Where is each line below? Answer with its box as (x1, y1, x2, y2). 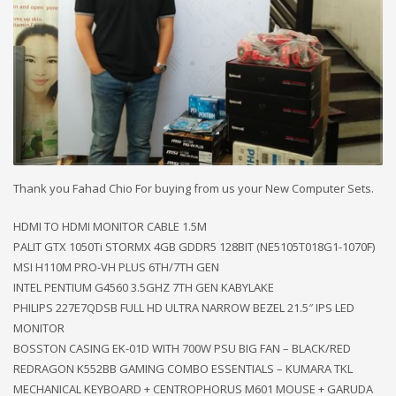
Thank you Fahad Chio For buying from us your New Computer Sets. (13, 180, 374, 197)
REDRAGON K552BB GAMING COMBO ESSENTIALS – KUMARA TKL (13, 361, 353, 377)
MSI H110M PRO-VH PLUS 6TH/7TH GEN (13, 259, 219, 276)
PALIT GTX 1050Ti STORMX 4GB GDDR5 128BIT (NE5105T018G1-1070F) (13, 239, 375, 255)
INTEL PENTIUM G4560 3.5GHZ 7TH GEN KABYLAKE (13, 279, 274, 296)
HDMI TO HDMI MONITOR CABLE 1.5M (13, 218, 207, 235)
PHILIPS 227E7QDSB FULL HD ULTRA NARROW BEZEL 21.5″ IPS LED (13, 300, 354, 316)
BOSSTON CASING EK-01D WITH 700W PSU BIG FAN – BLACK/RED (13, 340, 351, 357)
